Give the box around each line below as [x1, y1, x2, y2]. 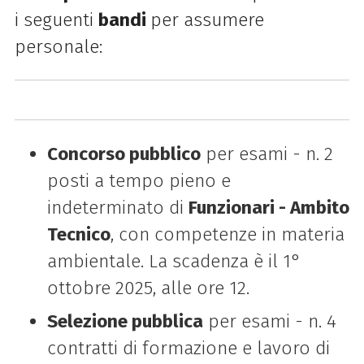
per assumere [149, 8, 264, 31]
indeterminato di [46, 196, 188, 219]
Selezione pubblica [46, 310, 203, 332]
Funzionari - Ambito [188, 196, 349, 219]
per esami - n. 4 [202, 310, 336, 332]
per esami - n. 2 [200, 142, 333, 165]
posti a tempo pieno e [46, 169, 231, 192]
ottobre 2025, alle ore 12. [46, 276, 249, 299]
